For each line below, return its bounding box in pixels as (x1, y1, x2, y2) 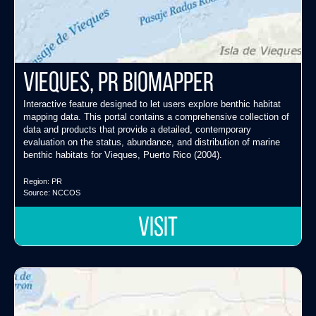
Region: (23, 176, 51, 186)
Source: (23, 188, 52, 197)
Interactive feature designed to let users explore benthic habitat (23, 98, 281, 109)
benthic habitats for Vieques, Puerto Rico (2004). (23, 149, 222, 160)
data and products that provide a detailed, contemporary (23, 123, 251, 135)
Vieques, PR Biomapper (23, 70, 214, 98)
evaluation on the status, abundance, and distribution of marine (23, 136, 280, 147)
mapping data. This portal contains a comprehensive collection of (23, 111, 289, 122)
